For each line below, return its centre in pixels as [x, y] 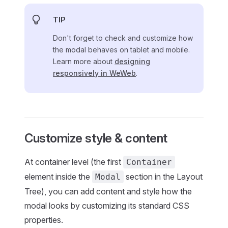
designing [132, 61]
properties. [44, 220]
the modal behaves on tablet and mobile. [121, 49]
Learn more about [84, 61]
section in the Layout [163, 176]
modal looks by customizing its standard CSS [107, 205]
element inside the [58, 176]
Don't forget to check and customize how [123, 38]
